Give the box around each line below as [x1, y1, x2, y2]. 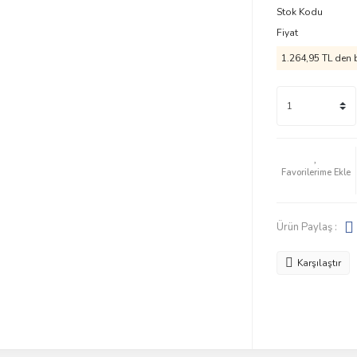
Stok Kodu [276, 6, 323, 18]
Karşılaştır [296, 257, 341, 269]
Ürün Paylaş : [276, 219, 337, 234]
